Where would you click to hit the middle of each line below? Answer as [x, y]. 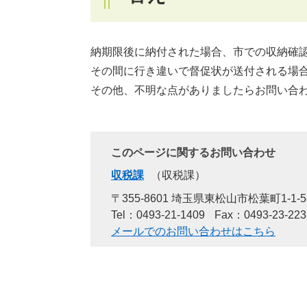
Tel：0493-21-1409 [158, 215]
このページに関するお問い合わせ [193, 152]
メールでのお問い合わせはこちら [193, 231]
